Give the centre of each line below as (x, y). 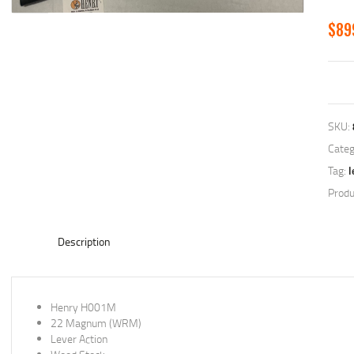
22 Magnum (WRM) (96, 322)
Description (84, 242)
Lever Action (79, 338)
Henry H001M (83, 307)
